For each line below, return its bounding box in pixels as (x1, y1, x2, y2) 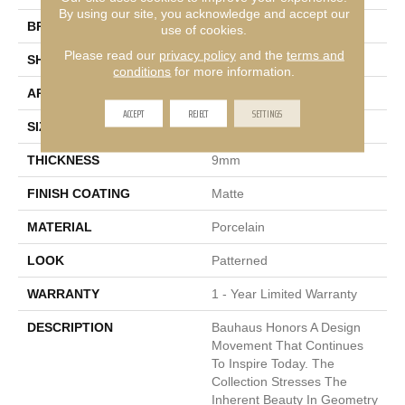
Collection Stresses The (212, 374, 347, 390)
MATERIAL (27, 220, 92, 235)
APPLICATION (27, 86, 112, 101)
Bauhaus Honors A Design (212, 320, 361, 335)
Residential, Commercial (212, 86, 351, 101)
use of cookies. (161, 22, 248, 37)
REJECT (187, 104, 209, 122)
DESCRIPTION (27, 320, 113, 335)
